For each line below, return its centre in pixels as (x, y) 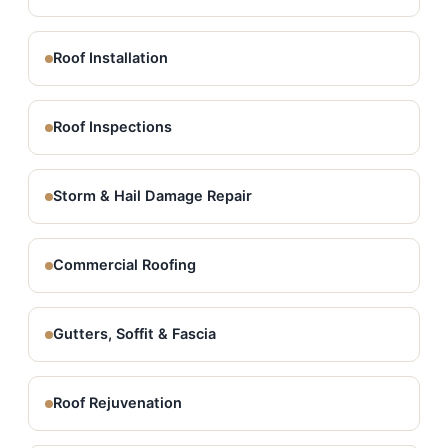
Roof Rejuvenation (117, 403)
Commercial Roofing (124, 265)
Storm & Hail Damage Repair (152, 196)
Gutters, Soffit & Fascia (134, 334)
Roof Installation (110, 58)
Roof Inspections (112, 127)
